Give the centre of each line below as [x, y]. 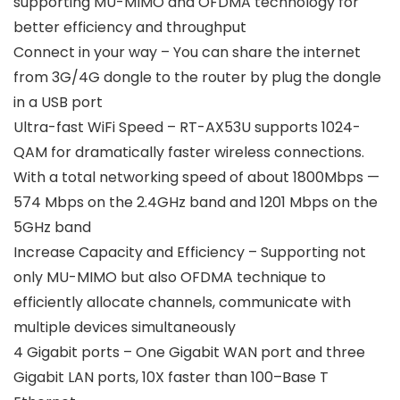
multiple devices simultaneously [125, 328]
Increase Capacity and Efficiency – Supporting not [190, 253]
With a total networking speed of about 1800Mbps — [196, 178]
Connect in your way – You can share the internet [187, 53]
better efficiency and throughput [130, 28]
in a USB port [58, 103]
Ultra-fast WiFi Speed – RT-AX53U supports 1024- [187, 128]
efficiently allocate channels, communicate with [182, 303]
